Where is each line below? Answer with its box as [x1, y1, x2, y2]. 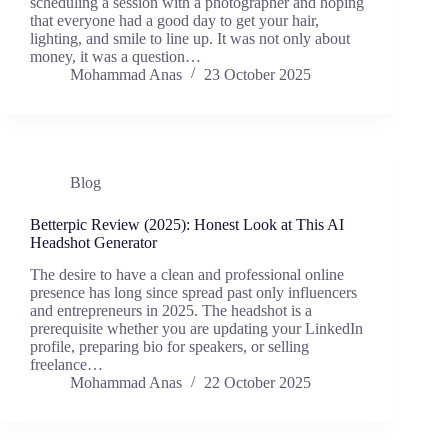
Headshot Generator [30, 233, 157, 251]
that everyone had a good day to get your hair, [30, 11, 319, 29]
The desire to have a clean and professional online [30, 266, 344, 284]
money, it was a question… [30, 47, 201, 65]
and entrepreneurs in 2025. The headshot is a [30, 302, 312, 320]
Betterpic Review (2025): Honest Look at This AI [30, 215, 344, 233]
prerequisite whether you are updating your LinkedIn [30, 320, 363, 338]
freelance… [30, 356, 103, 374]
